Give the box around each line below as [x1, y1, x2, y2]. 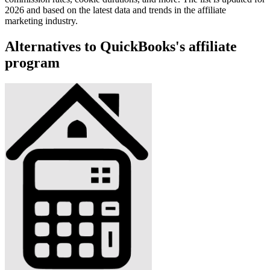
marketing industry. [5, 15, 78, 26]
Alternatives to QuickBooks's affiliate [5, 38, 237, 54]
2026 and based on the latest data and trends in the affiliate [5, 4, 226, 15]
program [5, 54, 60, 71]
